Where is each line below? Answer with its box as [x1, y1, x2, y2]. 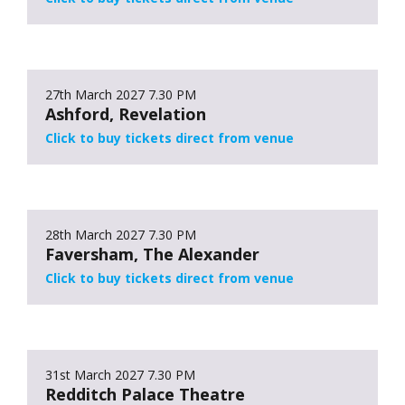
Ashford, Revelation [45, 102, 206, 125]
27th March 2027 [45, 85, 145, 103]
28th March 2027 [45, 225, 145, 243]
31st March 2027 [45, 365, 144, 383]
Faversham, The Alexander [45, 242, 259, 265]
